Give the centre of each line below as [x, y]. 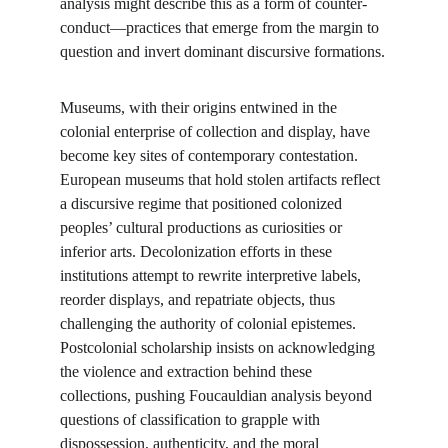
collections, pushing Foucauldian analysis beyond [218, 395]
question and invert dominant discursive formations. [222, 51]
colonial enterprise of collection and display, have [217, 131]
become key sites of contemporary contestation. [211, 155]
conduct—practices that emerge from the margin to [221, 27]
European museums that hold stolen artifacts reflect [222, 179]
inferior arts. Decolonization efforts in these [198, 251]
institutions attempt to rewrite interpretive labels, [212, 275]
